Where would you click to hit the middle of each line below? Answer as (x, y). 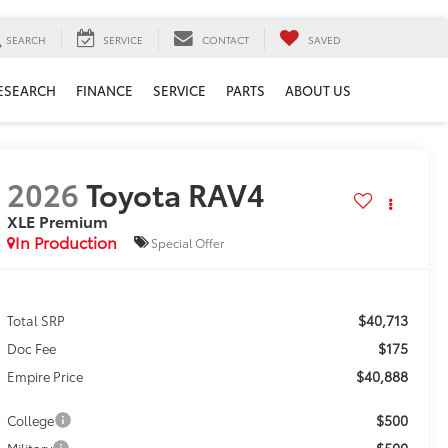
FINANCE (104, 90)
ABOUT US (318, 90)
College (30, 420)
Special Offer (187, 242)
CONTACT (225, 39)
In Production (65, 242)
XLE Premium (57, 221)
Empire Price (44, 376)
